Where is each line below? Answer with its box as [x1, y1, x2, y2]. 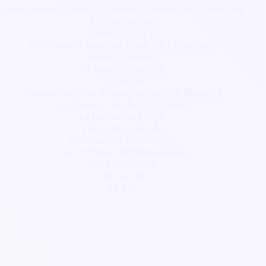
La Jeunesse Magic [79, 109, 167, 123]
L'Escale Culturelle [80, 62, 166, 75]
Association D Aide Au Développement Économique [2, 2, 243, 16]
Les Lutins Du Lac [81, 121, 164, 135]
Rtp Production [87, 157, 158, 170]
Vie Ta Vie [100, 169, 145, 182]
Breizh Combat [87, 50, 158, 64]
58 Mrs [106, 180, 139, 194]
